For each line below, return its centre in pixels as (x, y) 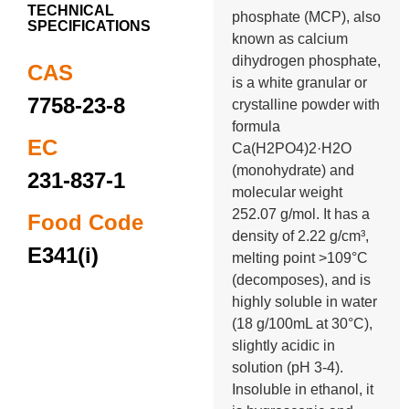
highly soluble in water (305, 301)
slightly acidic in (284, 345)
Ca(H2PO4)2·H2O (292, 148)
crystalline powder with (306, 104)
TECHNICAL (71, 10)
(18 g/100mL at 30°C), (303, 323)
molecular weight (288, 192)
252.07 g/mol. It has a (301, 214)
